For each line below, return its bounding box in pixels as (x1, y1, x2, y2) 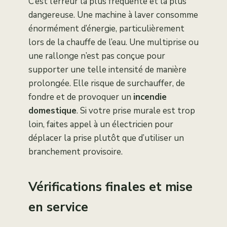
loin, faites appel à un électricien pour (28, 119, 173, 131)
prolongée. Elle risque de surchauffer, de (28, 78, 185, 90)
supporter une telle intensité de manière (28, 64, 186, 76)
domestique (28, 105, 77, 117)
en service (28, 199, 88, 216)
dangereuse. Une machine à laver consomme (28, 9, 198, 21)
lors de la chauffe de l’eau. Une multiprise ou (28, 36, 199, 49)
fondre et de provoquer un (28, 91, 133, 103)
